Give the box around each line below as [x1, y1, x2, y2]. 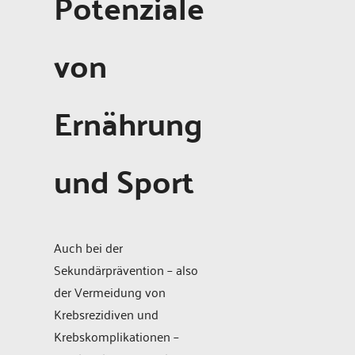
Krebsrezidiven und [54, 302, 158, 325]
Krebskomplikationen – [54, 324, 179, 347]
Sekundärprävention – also [54, 258, 198, 281]
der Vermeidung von [54, 280, 166, 303]
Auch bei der [54, 235, 123, 258]
